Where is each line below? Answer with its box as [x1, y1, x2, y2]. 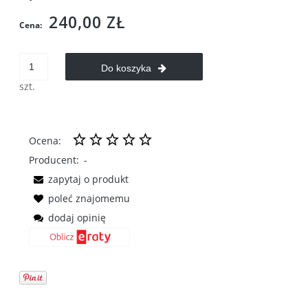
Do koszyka [101, 62, 152, 74]
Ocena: [29, 133, 61, 147]
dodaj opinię [48, 210, 106, 224]
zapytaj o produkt [48, 172, 129, 186]
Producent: [29, 153, 79, 166]
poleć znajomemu [48, 191, 130, 205]
